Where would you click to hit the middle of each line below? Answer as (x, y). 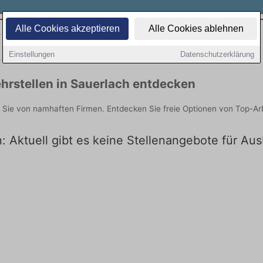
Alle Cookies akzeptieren (67, 28)
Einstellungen (32, 54)
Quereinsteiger (192, 47)
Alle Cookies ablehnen (196, 28)
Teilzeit (71, 47)
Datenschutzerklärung (217, 54)
